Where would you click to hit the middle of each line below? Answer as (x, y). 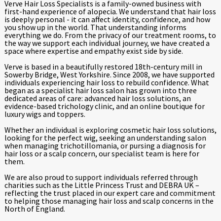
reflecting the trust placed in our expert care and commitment (110, 193)
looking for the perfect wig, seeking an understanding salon (105, 138)
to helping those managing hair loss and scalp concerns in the (109, 201)
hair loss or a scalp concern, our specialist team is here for (102, 154)
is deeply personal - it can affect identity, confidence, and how (107, 19)
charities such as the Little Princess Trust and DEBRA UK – (102, 185)
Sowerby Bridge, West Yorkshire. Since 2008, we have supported (109, 75)
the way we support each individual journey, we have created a (107, 43)
